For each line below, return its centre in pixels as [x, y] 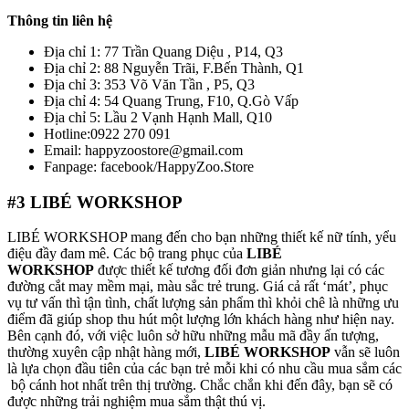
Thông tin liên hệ [60, 20]
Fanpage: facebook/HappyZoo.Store [149, 166]
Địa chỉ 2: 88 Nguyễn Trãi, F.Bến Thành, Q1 [174, 68]
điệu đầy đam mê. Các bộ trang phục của [127, 254]
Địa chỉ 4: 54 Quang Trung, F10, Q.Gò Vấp [171, 100]
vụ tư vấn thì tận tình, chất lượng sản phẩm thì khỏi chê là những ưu [203, 303]
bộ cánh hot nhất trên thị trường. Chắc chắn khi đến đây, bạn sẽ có [200, 385]
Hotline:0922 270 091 [107, 133]
